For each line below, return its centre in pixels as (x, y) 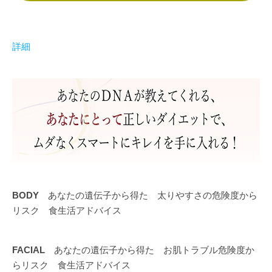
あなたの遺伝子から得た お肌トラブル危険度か (150, 250)
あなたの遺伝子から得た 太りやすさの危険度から (148, 195)
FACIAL (29, 250)
